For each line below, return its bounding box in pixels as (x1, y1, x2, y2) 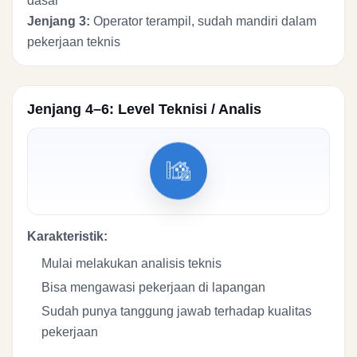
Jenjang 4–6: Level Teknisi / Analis (27, 100, 261, 117)
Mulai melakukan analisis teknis (41, 256, 222, 270)
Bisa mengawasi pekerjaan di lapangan (41, 280, 265, 294)
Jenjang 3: (27, 14, 90, 28)
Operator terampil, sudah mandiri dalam (90, 14, 316, 28)
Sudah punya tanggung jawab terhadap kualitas (41, 304, 312, 318)
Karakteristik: (27, 229, 108, 243)
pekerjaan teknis (27, 34, 120, 49)
